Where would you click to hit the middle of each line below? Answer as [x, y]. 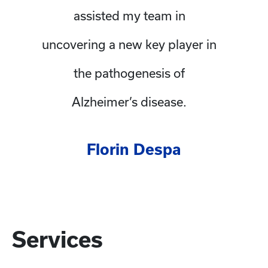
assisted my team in [129, 16]
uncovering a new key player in [129, 44]
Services [57, 240]
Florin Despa [134, 149]
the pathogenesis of [129, 73]
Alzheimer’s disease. [129, 102]
